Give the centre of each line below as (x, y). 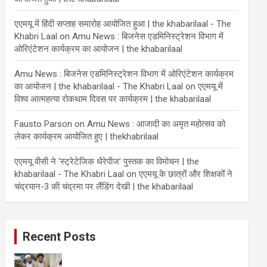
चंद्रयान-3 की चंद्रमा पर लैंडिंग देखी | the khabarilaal (104, 187)
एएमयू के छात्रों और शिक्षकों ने (186, 174)
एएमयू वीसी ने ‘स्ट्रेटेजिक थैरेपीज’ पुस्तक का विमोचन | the (107, 162)
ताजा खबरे (84, 258)
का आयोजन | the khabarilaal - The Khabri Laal (99, 86)
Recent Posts (60, 237)
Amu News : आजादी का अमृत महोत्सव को (156, 124)
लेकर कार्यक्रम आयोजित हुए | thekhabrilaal (89, 136)
